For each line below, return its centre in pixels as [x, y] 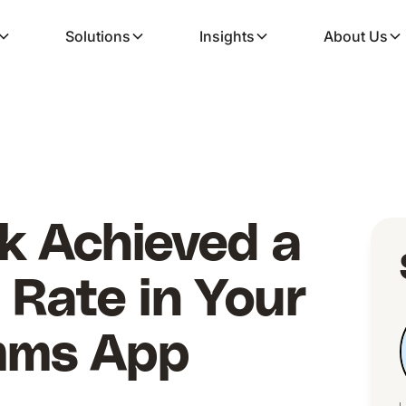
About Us [356, 36]
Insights [227, 36]
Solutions [98, 36]
